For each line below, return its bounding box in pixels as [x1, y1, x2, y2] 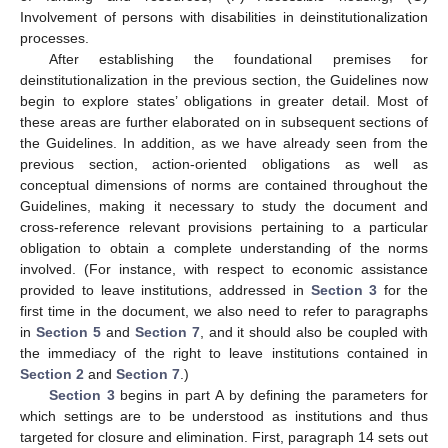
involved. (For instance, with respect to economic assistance [20, 261, 428, 278]
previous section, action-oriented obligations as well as [20, 156, 428, 173]
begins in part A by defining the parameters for [114, 387, 429, 404]
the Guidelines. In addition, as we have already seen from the [20, 135, 428, 152]
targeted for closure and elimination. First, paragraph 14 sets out [20, 429, 428, 446]
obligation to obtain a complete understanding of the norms [20, 240, 428, 257]
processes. [20, 30, 89, 47]
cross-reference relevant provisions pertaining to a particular [20, 219, 428, 236]
